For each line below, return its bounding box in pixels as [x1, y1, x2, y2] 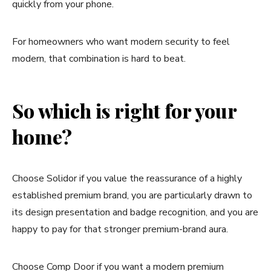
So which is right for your [12, 97, 237, 123]
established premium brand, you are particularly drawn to [12, 188, 252, 202]
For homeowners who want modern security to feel [12, 34, 230, 48]
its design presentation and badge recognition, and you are [12, 205, 258, 219]
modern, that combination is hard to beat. [12, 51, 186, 65]
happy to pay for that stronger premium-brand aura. [12, 222, 228, 236]
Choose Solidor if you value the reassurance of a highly [12, 171, 242, 185]
